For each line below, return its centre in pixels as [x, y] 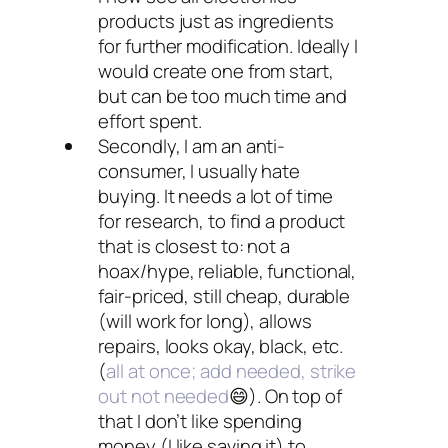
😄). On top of [285, 396]
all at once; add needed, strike [231, 371]
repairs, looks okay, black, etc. [221, 346]
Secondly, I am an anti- [192, 146]
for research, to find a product [222, 221]
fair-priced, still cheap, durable [224, 296]
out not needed [164, 396]
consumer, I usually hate [199, 171]
